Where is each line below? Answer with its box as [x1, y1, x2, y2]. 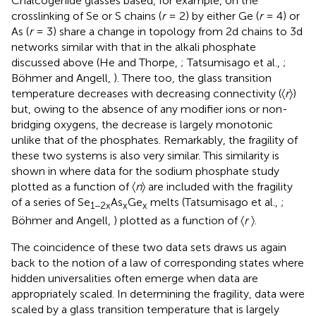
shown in [11, 164, 59, 178]
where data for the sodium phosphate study [59, 164, 279, 178]
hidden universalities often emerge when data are [11, 271, 258, 285]
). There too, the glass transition [114, 71, 272, 85]
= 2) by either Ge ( [166, 8, 259, 23]
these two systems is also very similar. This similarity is [11, 148, 279, 162]
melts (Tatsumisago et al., [147, 195, 281, 209]
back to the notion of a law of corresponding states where [11, 255, 304, 269]
